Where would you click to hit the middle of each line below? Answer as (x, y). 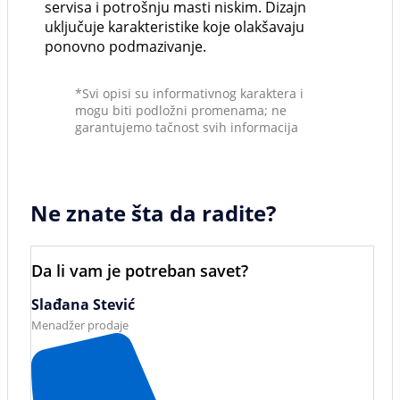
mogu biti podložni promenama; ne (181, 111)
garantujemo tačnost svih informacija (187, 128)
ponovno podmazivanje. (125, 47)
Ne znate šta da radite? (153, 213)
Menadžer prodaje (80, 325)
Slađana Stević (83, 305)
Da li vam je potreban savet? (140, 271)
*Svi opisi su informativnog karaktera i (189, 94)
